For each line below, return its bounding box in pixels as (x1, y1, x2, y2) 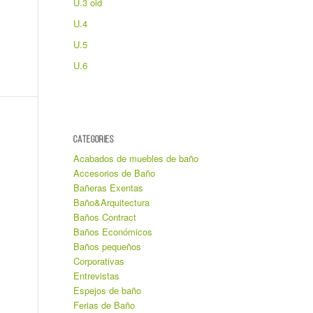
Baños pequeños (73, 240, 142, 253)
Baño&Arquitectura (73, 196, 150, 209)
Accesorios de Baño (73, 166, 156, 180)
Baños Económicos (73, 225, 153, 238)
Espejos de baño (73, 284, 142, 297)
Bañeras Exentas (73, 181, 144, 194)
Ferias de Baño (73, 298, 136, 312)
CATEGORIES (73, 135, 115, 145)
